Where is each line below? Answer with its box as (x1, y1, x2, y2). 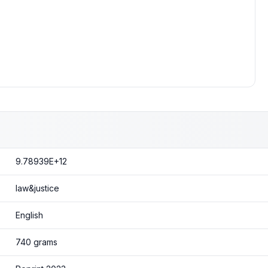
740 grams (15, 237, 57, 247)
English (15, 210, 43, 220)
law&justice (15, 183, 59, 193)
